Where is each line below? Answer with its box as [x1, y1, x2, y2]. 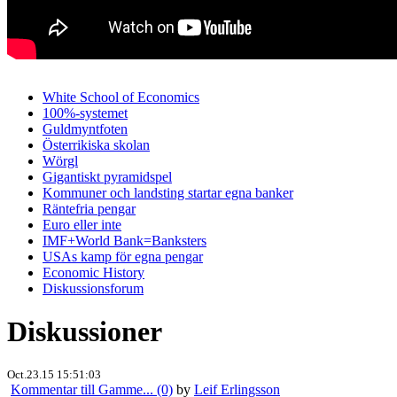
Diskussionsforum [43, 280, 144, 296]
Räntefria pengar [43, 200, 136, 216]
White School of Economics [43, 89, 199, 105]
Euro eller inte [43, 216, 121, 232]
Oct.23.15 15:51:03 [7, 367, 101, 381]
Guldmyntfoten [43, 121, 128, 136]
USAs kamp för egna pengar [43, 248, 203, 264]
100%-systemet [43, 105, 128, 121]
